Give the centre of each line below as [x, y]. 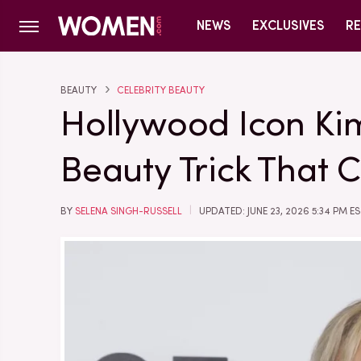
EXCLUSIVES [288, 25]
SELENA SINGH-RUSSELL [129, 211]
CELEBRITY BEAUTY [161, 90]
